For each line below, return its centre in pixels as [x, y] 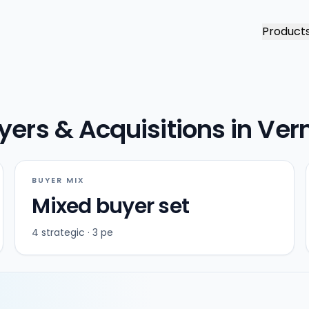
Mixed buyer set [111, 206]
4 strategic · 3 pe [73, 232]
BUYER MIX [59, 180]
